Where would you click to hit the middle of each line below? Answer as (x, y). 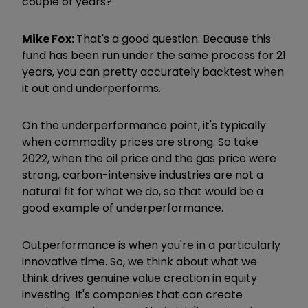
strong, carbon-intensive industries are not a (143, 175)
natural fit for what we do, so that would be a (143, 191)
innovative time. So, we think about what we (140, 261)
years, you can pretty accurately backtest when (153, 71)
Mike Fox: (49, 38)
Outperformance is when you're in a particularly (151, 245)
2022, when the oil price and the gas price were (149, 158)
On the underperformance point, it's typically (144, 125)
